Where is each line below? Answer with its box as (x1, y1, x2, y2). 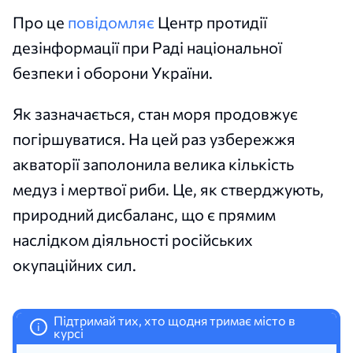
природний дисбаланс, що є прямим (13, 204, 276, 224)
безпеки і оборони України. (13, 62, 213, 82)
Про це (13, 12, 68, 32)
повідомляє (68, 12, 154, 32)
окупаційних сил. (13, 255, 136, 274)
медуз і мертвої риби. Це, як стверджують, (13, 179, 324, 199)
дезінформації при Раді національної (13, 37, 282, 57)
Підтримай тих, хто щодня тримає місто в (53, 312, 295, 328)
